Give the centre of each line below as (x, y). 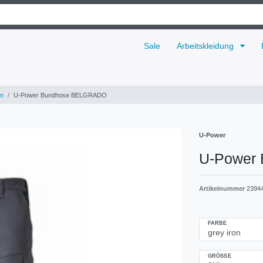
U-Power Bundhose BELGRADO (60, 95)
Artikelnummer (223, 188)
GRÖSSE (218, 256)
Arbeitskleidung (206, 45)
